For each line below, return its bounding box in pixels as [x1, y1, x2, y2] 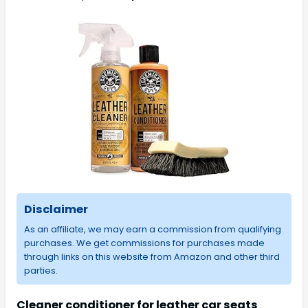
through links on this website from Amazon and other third [23, 250, 280, 263]
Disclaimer [23, 201, 88, 217]
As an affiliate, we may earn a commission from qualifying [23, 222, 281, 236]
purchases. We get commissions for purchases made [23, 236, 265, 250]
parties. [23, 263, 58, 277]
